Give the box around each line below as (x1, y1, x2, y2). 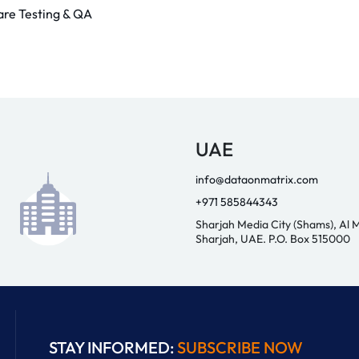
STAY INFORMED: (48, 337, 177, 357)
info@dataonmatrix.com (196, 171, 318, 187)
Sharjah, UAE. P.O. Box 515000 (196, 231, 350, 246)
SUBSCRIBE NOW (176, 337, 303, 357)
